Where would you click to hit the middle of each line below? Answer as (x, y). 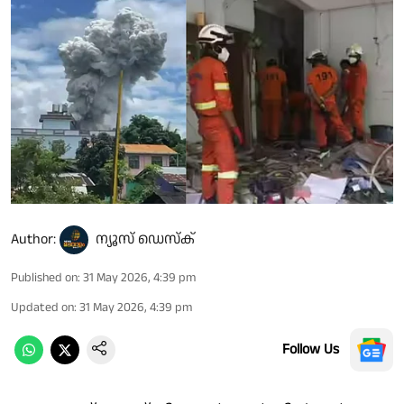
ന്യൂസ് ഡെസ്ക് (145, 239)
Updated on (42, 307)
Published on (44, 277)
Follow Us (311, 349)
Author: (33, 239)
